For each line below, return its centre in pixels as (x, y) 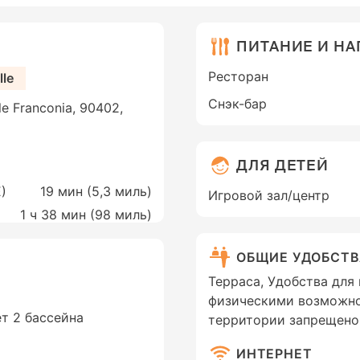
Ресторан (238, 77)
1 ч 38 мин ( (57, 215)
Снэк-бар (237, 104)
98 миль (121, 215)
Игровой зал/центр (269, 196)
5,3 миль (119, 192)
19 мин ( (66, 192)
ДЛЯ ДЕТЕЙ (283, 165)
